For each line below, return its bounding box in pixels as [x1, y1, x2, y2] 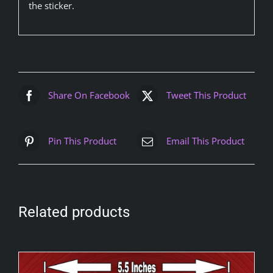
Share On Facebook [48, 89, 130, 102]
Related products [18, 204, 130, 221]
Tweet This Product [166, 89, 246, 102]
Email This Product [166, 135, 244, 147]
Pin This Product [48, 135, 116, 147]
